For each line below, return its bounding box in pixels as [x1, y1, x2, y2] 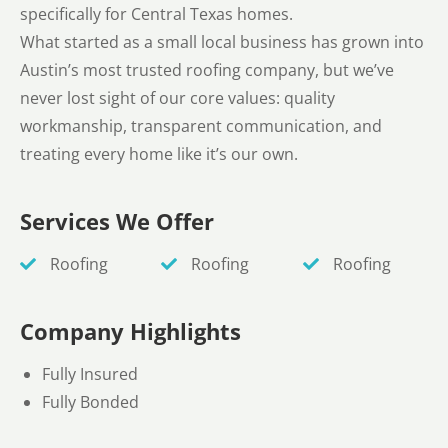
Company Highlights [20, 315, 241, 346]
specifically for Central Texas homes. [20, 3, 293, 26]
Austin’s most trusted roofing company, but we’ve [20, 59, 394, 82]
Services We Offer [20, 205, 214, 236]
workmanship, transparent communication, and [20, 115, 382, 138]
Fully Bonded [42, 390, 140, 413]
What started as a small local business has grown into [20, 31, 424, 54]
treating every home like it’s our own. [20, 143, 298, 166]
